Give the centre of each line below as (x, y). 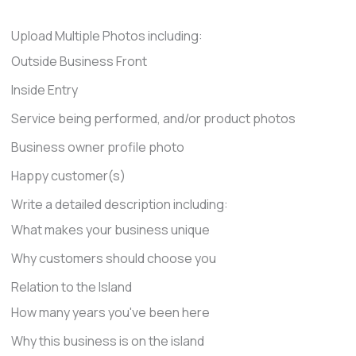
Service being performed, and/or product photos (153, 118)
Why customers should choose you (113, 258)
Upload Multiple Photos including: (106, 35)
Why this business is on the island (107, 341)
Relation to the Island (71, 286)
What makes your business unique (110, 229)
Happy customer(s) (68, 175)
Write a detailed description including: (119, 204)
